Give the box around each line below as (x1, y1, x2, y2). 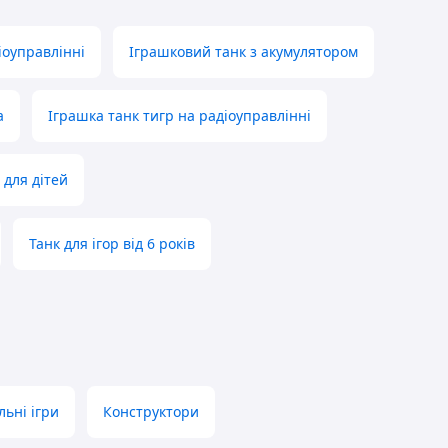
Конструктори (103, 402, 199, 422)
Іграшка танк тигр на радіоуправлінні (48, 106, 311, 126)
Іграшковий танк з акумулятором (129, 42, 358, 62)
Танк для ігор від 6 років (29, 234, 195, 254)
